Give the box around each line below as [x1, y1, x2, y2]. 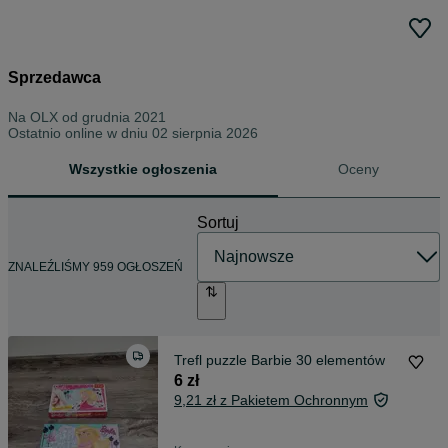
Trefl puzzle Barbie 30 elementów [174, 352, 385, 369]
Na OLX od [8, 108, 82, 125]
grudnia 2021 [82, 108, 166, 125]
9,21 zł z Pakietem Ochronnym [174, 392, 368, 409]
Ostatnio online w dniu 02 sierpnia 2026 [8, 124, 258, 141]
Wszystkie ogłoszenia [68, 160, 217, 177]
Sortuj [197, 213, 239, 231]
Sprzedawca [8, 69, 101, 87]
